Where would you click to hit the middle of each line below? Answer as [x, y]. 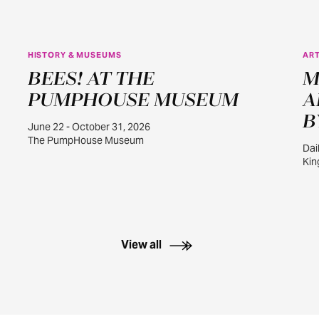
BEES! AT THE [91, 79]
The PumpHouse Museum [85, 140]
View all [141, 245]
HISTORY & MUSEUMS [74, 55]
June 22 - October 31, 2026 [89, 127]
